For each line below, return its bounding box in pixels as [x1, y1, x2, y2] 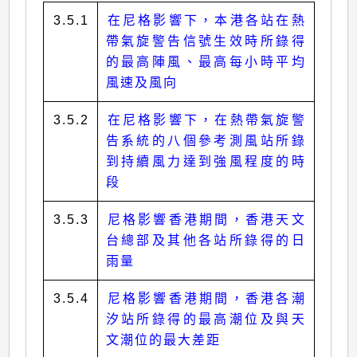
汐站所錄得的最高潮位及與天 [105, 312, 306, 327]
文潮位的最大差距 [105, 333, 221, 347]
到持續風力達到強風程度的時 [105, 155, 306, 169]
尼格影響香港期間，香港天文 [107, 213, 306, 227]
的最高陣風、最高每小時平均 [105, 55, 306, 69]
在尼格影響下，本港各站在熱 [107, 14, 306, 28]
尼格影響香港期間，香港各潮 [107, 292, 306, 306]
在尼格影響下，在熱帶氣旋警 [107, 113, 306, 127]
